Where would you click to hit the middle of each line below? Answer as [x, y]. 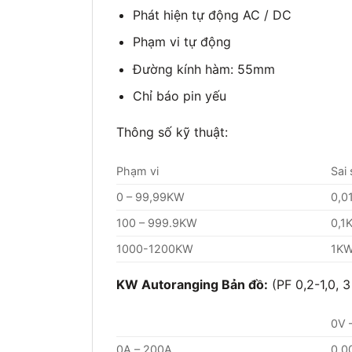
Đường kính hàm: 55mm [203, 69]
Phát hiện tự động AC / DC [212, 15]
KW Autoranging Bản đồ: [192, 284]
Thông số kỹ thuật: [172, 132]
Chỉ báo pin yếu [179, 96]
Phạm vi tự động [181, 42]
